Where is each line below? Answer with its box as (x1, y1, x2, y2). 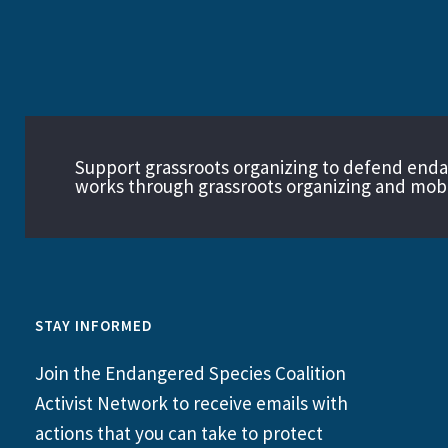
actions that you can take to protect (35, 420, 323, 445)
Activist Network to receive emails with (35, 390, 348, 415)
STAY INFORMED (35, 315, 153, 335)
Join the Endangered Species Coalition (35, 360, 346, 385)
